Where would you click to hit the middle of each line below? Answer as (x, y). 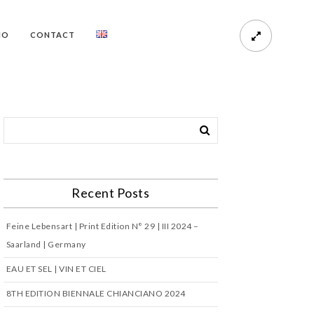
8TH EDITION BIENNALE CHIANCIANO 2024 (96, 293)
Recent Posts (111, 193)
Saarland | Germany (46, 244)
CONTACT (52, 35)
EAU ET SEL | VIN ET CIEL (56, 269)
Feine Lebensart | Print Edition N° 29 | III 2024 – (102, 226)
